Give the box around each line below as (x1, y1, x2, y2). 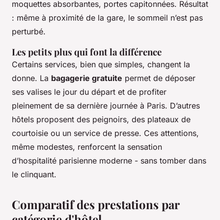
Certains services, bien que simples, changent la (12, 59, 190, 69)
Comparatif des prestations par (12, 196, 179, 212)
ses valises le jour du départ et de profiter (12, 86, 166, 97)
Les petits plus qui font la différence (12, 45, 162, 58)
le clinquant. (12, 169, 56, 179)
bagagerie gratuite (51, 73, 122, 83)
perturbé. (12, 26, 46, 36)
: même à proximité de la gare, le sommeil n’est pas (12, 12, 203, 23)
